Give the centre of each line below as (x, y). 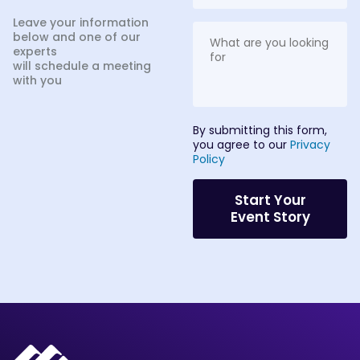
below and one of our (77, 37)
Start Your (270, 200)
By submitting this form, (260, 130)
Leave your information (81, 22)
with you (37, 80)
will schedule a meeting (82, 65)
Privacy (310, 144)
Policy (209, 159)
